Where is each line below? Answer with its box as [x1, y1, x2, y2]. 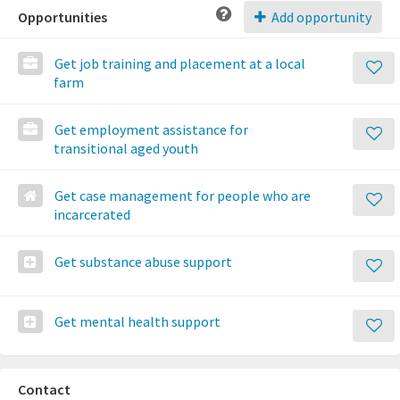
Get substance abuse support [54, 253, 232, 271]
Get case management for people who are [54, 187, 311, 205]
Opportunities [18, 8, 107, 27]
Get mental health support [54, 312, 221, 331]
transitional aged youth [54, 139, 198, 158]
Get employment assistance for [54, 121, 248, 139]
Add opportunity [269, 8, 371, 27]
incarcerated [54, 205, 130, 224]
